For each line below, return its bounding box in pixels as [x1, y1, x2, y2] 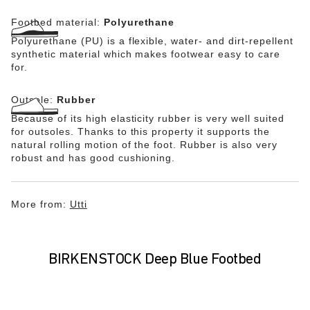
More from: [11, 199, 70, 210]
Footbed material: [11, 17, 104, 28]
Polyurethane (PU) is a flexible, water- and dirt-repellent [11, 35, 293, 46]
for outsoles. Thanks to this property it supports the [11, 126, 270, 137]
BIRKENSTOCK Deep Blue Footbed [48, 252, 262, 268]
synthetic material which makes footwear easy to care [11, 48, 280, 60]
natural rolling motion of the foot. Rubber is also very [11, 139, 277, 150]
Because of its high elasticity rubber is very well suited [11, 113, 284, 124]
